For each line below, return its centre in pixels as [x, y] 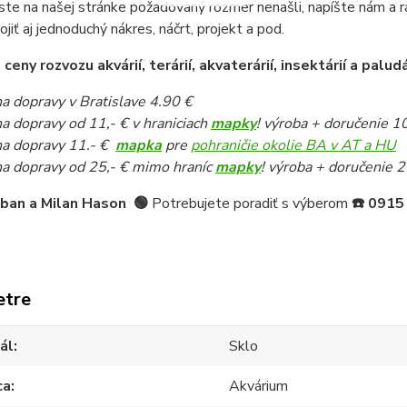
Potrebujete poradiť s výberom [251, 203]
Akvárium [259, 386]
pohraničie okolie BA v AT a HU [293, 145]
